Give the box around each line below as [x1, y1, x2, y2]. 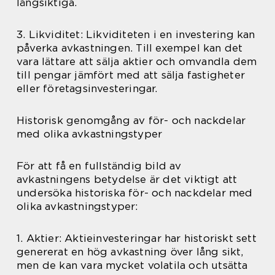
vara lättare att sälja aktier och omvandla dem [17, 55, 257, 68]
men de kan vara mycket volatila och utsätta [17, 258, 248, 271]
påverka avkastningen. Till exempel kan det [17, 41, 243, 54]
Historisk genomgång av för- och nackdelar [17, 114, 246, 126]
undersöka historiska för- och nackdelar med [17, 186, 253, 199]
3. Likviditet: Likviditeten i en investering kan [17, 28, 255, 41]
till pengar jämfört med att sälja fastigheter [17, 68, 246, 81]
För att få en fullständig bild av [17, 159, 182, 172]
